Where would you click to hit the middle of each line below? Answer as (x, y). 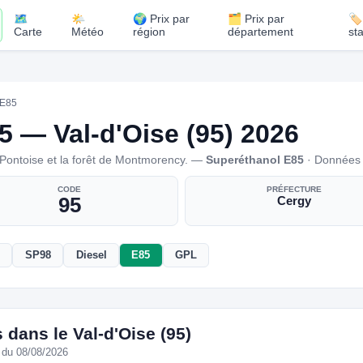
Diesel (91, 255)
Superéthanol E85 (255, 159)
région (149, 32)
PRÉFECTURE (294, 189)
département (260, 32)
